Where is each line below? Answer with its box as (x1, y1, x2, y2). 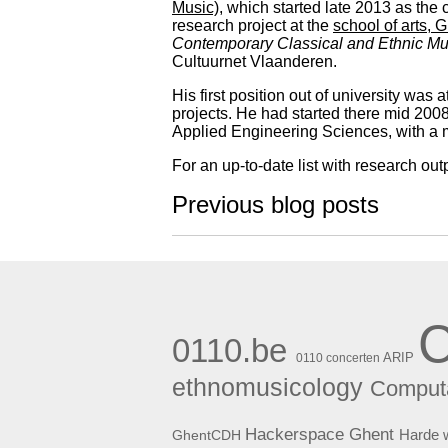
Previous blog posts (172, 190, 379, 218)
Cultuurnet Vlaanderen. (172, 52, 337, 70)
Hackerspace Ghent (245, 424, 394, 444)
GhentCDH (172, 426, 241, 443)
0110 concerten (296, 350, 380, 365)
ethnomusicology (172, 373, 363, 401)
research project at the (172, 16, 333, 34)
